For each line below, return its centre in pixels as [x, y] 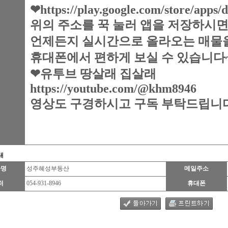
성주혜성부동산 [47, 168]
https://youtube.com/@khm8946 [113, 89]
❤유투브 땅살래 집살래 [93, 74]
